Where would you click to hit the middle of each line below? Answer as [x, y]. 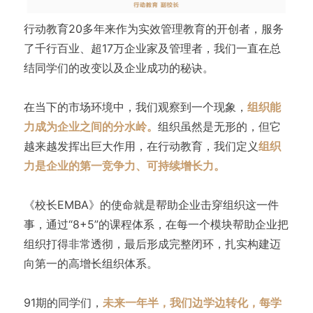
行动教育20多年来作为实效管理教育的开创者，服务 [153, 28]
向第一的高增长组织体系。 [90, 263]
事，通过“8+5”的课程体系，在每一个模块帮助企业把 [156, 224]
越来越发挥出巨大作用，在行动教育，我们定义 [141, 146]
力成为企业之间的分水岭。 [90, 126]
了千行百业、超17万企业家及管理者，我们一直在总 [152, 48]
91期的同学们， [63, 302]
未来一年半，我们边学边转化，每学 [192, 302]
